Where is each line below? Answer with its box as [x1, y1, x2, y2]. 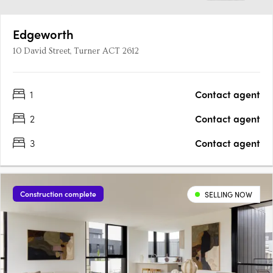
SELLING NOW [205, 189, 252, 200]
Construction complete [20, 188, 96, 200]
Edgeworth [13, 25, 74, 43]
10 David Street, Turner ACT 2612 [13, 46, 139, 57]
